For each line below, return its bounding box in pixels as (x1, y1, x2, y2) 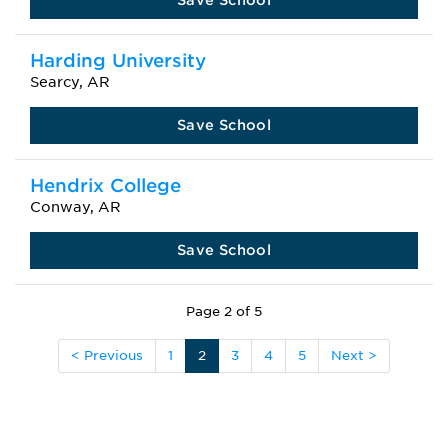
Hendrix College (30, 175, 181, 196)
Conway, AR (30, 199, 121, 215)
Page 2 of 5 (186, 304, 262, 319)
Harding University (30, 50, 206, 71)
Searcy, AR (30, 74, 110, 90)
